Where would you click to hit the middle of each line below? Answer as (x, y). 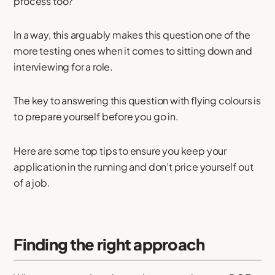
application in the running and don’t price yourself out (134, 166)
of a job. (32, 182)
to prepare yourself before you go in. (96, 117)
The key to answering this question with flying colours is (137, 101)
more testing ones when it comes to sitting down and (133, 51)
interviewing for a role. (64, 67)
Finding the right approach (109, 245)
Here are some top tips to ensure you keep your (120, 150)
